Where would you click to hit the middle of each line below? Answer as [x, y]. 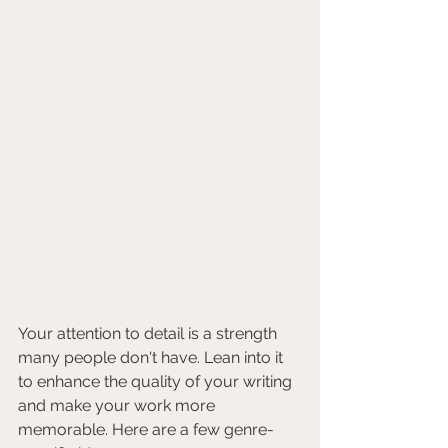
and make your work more [118, 405]
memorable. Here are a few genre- [146, 429]
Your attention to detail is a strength [149, 333]
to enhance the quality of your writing [157, 381]
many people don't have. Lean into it [152, 357]
